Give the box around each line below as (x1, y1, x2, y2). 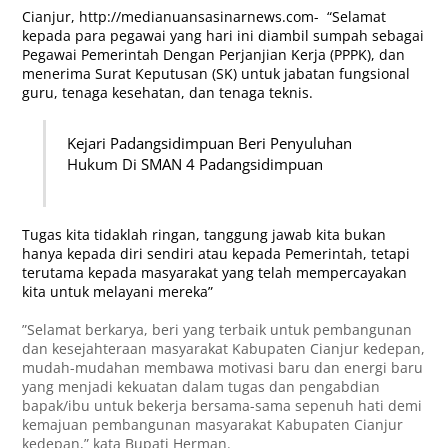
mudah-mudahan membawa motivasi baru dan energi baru (22, 357, 424, 377)
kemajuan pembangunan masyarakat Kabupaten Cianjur (22, 414, 404, 434)
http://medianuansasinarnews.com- (79, 7, 320, 27)
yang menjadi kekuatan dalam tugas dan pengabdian (22, 376, 381, 396)
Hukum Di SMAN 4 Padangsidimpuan (67, 153, 324, 175)
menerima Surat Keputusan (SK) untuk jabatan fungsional (22, 64, 411, 84)
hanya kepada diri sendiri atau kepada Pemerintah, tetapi (22, 244, 411, 264)
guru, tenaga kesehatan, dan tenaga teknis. (22, 83, 314, 103)
